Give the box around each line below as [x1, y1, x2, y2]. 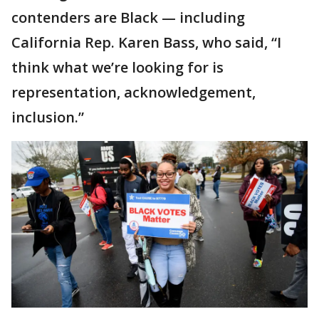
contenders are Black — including [11, 8, 245, 28]
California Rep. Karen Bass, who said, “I [11, 33, 281, 53]
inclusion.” [11, 108, 84, 127]
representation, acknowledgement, [11, 83, 256, 103]
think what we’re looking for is [11, 58, 224, 78]
